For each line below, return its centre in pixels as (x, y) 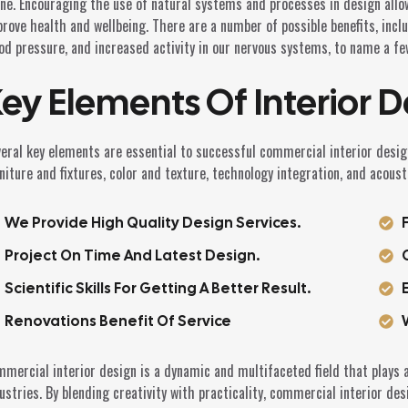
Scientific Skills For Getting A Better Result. (158, 289)
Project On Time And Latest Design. (133, 256)
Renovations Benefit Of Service (118, 321)
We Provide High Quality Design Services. (153, 223)
